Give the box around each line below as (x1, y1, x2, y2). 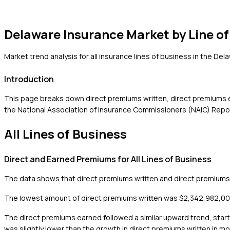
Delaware (4, 26, 61, 43)
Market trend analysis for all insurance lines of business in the (4, 51, 214, 62)
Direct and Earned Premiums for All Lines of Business (4, 153, 212, 165)
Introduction (4, 73, 54, 85)
